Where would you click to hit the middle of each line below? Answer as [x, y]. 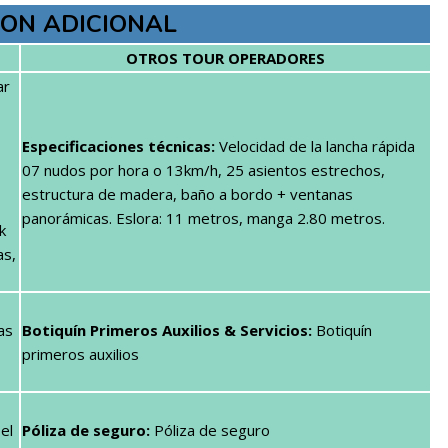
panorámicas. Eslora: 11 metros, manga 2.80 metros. [203, 217]
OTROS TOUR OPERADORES [225, 57]
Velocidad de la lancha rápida [315, 145]
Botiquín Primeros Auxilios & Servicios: [169, 329]
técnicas [179, 145]
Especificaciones [85, 145]
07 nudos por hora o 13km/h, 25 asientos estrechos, [203, 169]
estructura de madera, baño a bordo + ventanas [187, 193]
